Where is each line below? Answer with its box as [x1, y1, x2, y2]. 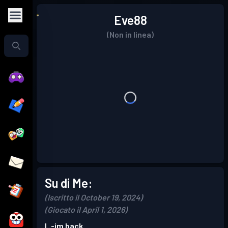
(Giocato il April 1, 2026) [45, 205, 127, 214]
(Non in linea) [107, 30, 154, 39]
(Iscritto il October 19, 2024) [45, 192, 142, 202]
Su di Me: [45, 176, 92, 190]
